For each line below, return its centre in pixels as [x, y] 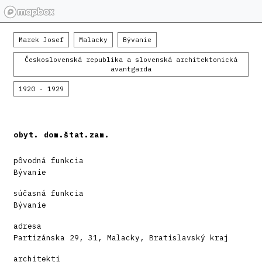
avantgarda [131, 69]
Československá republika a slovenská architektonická [131, 60]
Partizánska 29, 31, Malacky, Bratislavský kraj [121, 238]
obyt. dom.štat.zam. [62, 135]
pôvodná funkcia [49, 161]
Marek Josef [41, 40]
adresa [27, 226]
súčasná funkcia [49, 194]
